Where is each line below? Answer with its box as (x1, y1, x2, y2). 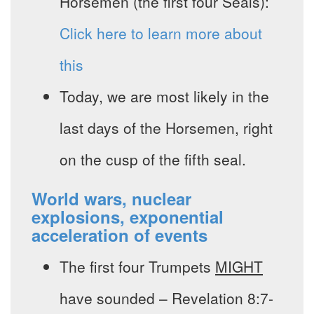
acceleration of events (32, 223, 207, 247)
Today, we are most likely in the (60, 86, 269, 107)
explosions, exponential (32, 205, 224, 229)
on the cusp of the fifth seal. (60, 149, 246, 170)
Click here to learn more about (60, 22, 262, 44)
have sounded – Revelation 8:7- (60, 287, 273, 309)
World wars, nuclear (32, 186, 191, 211)
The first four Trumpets (60, 256, 215, 278)
